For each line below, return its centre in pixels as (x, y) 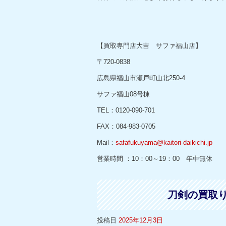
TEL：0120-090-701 (126, 110)
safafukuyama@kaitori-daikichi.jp (164, 143)
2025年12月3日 (141, 220)
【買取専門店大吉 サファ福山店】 (149, 46)
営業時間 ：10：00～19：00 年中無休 (155, 159)
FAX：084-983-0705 (126, 126)
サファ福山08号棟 (123, 94)
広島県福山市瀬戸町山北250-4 (141, 78)
